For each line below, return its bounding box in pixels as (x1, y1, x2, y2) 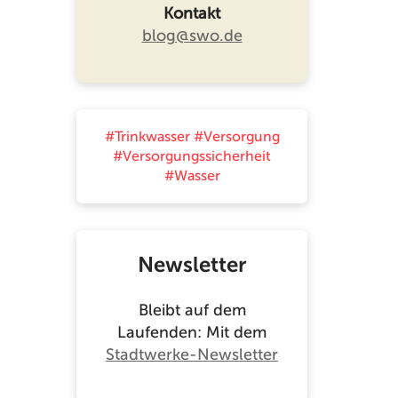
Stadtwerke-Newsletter (106, 346, 278, 363)
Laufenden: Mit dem (117, 323, 267, 341)
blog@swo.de (141, 27, 243, 44)
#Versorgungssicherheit (113, 148, 271, 164)
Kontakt (163, 4, 220, 22)
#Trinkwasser (104, 129, 190, 145)
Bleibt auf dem (138, 301, 246, 319)
